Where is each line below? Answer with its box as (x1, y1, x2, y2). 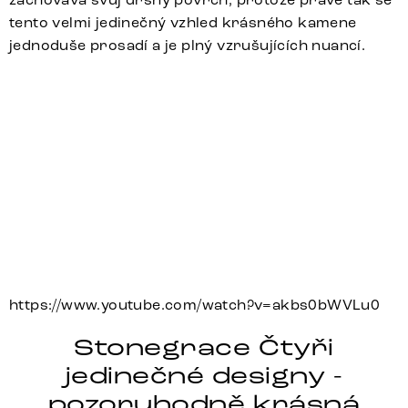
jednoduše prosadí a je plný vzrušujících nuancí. (9, 36, 366, 54)
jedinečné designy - (65, 362, 343, 392)
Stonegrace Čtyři (74, 333, 334, 363)
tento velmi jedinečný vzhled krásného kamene (9, 13, 357, 31)
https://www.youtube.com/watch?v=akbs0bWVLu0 (9, 296, 381, 314)
